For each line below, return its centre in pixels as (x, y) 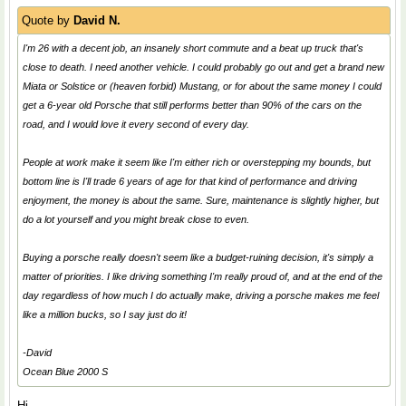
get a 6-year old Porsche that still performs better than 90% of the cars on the (192, 105)
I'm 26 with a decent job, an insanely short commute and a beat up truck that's (193, 48)
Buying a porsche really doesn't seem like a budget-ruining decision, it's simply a (198, 257)
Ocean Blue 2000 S (65, 372)
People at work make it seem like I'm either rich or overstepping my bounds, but (197, 162)
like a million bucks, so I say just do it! (105, 314)
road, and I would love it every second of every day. (136, 124)
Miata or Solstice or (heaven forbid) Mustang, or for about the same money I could (202, 86)
